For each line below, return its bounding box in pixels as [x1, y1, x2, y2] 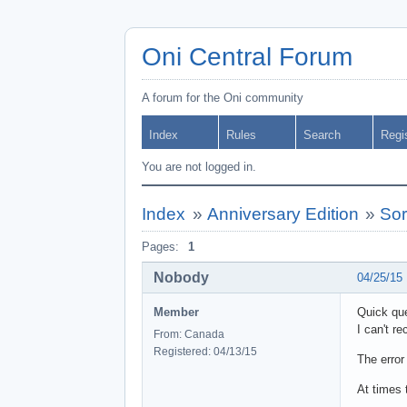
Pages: [142, 240, 179, 253]
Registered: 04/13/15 [154, 344, 257, 358]
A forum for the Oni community [142, 91, 303, 104]
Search [303, 128, 341, 142]
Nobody [154, 269, 209, 285]
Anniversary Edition [206, 204, 359, 223]
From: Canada [154, 327, 224, 341]
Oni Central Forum [142, 43, 352, 71]
